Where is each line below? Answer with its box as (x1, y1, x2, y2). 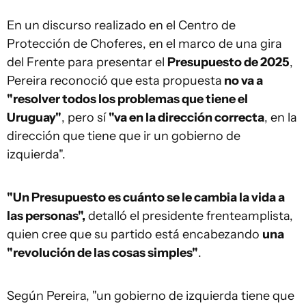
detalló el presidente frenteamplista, (85, 208, 293, 223)
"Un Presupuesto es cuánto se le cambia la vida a (7, 190, 285, 205)
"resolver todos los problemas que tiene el (7, 92, 248, 107)
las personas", (7, 208, 85, 223)
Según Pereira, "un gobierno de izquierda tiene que (7, 288, 294, 303)
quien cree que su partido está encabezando (7, 227, 262, 242)
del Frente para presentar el (7, 55, 167, 70)
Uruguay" (7, 110, 61, 125)
